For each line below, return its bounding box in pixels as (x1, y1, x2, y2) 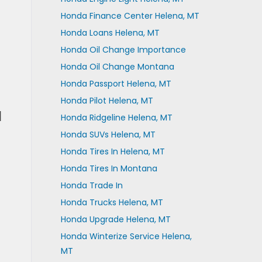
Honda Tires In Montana (60, 163, 157, 174)
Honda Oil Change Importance (60, 44, 186, 56)
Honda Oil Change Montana (60, 61, 174, 73)
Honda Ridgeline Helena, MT (60, 112, 173, 123)
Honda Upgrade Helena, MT (60, 213, 171, 225)
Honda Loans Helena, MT (60, 27, 160, 39)
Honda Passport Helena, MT (60, 78, 171, 89)
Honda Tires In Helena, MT (60, 146, 165, 157)
